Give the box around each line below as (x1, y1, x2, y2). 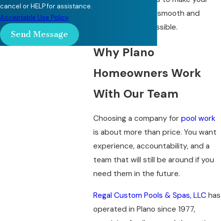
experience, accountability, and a (93, 141, 210, 151)
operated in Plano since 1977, (93, 204, 195, 215)
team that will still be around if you (93, 155, 214, 165)
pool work (181, 113, 216, 124)
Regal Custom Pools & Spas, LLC (93, 190, 206, 201)
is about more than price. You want (93, 127, 217, 138)
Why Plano (93, 44, 154, 60)
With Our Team (93, 86, 179, 101)
